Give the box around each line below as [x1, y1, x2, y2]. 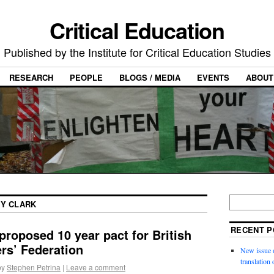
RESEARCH [9, 72, 53, 84]
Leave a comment [66, 262, 125, 273]
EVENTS [197, 72, 229, 84]
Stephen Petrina [7, 262, 61, 273]
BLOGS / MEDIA [119, 72, 180, 84]
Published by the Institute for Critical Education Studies [3, 44, 271, 60]
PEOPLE [70, 72, 103, 84]
